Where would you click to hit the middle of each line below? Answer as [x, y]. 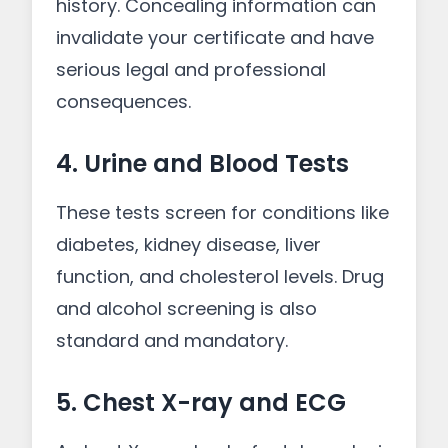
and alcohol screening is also [186, 308]
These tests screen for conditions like [222, 212]
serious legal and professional [191, 69]
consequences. [123, 101]
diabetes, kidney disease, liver [188, 244]
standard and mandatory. [172, 340]
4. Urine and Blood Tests [202, 163]
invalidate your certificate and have [215, 37]
